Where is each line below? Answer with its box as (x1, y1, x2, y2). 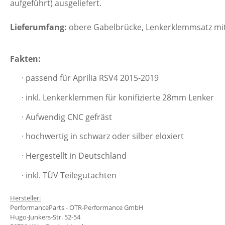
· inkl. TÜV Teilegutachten (21, 169, 117, 181)
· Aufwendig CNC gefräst (21, 111, 112, 123)
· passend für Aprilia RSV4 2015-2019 (21, 72, 159, 84)
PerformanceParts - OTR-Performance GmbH (10, 202, 144, 212)
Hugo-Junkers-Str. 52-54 (10, 212, 80, 221)
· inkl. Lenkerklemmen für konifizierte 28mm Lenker (21, 91, 214, 103)
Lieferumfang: (10, 21, 67, 33)
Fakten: (10, 53, 41, 64)
